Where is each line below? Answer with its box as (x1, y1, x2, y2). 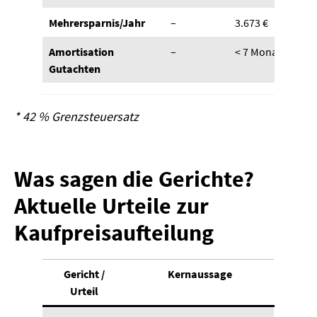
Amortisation (49, 45, 115, 59)
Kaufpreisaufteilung (14, 219, 214, 248)
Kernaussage (167, 267, 232, 282)
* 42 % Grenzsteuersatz (14, 108, 139, 125)
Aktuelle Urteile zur (14, 192, 209, 221)
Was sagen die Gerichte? (14, 165, 254, 194)
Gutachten (49, 62, 101, 76)
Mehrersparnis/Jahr (49, 16, 146, 30)
